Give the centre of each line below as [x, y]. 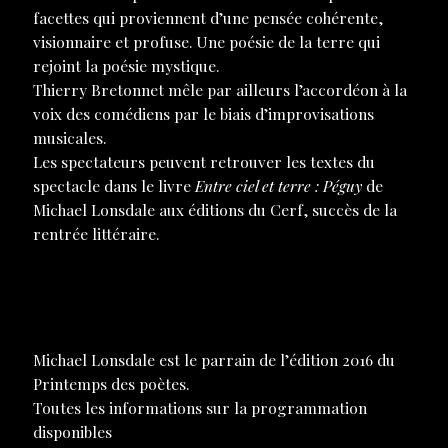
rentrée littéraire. [95, 234]
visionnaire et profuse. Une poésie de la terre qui [206, 42]
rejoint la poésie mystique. [125, 66]
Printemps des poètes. [110, 384]
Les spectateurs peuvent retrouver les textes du [203, 162]
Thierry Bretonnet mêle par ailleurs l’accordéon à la [219, 90]
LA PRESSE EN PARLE [108, 285]
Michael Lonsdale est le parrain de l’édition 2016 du [213, 360]
